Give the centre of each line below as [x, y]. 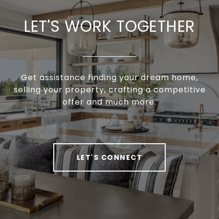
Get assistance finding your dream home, [109, 77]
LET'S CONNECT [109, 157]
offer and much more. [109, 102]
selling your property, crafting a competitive [109, 89]
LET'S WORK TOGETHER [109, 26]
